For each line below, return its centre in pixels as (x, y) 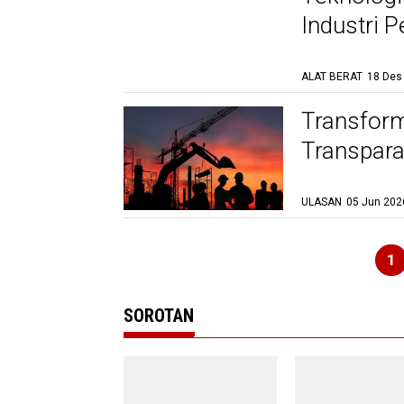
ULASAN (321, 202)
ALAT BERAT (332, 77)
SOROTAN (159, 316)
